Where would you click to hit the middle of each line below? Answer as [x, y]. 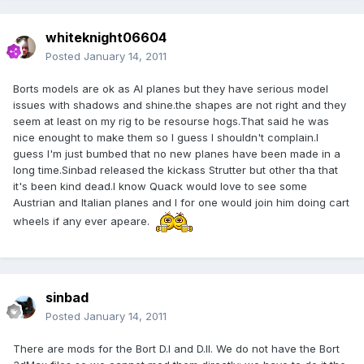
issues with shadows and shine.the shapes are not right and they [180, 105]
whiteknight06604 [106, 38]
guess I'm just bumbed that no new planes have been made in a [177, 154]
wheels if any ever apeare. [83, 221]
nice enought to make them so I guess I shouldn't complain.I [166, 138]
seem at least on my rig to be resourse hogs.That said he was [171, 121]
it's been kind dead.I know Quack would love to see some [160, 186]
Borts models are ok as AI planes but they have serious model [171, 89]
